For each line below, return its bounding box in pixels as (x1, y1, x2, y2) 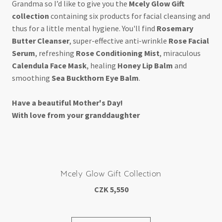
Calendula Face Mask (12, 60, 87, 70)
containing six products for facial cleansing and (49, 10, 210, 21)
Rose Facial (168, 35, 209, 46)
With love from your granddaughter (12, 110, 140, 120)
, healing (87, 60, 117, 70)
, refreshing (35, 48, 76, 58)
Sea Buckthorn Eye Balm (52, 72, 139, 83)
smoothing (12, 72, 52, 83)
